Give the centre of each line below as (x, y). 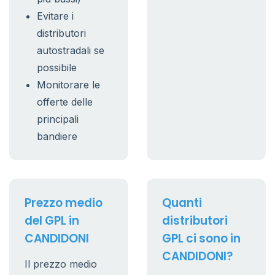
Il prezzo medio (61, 264)
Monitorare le (68, 85)
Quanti (182, 203)
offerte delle (65, 102)
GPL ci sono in (201, 238)
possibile (57, 68)
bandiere (57, 136)
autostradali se (71, 50)
